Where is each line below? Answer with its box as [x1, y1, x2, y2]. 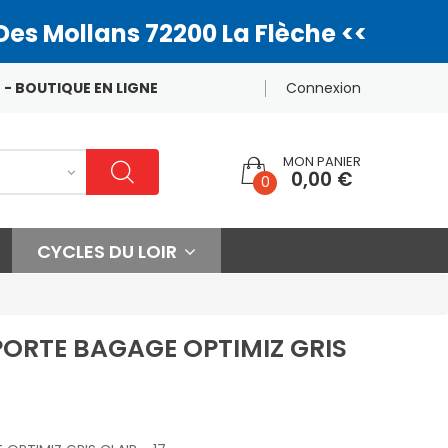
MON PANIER [283, 152, 361, 172]
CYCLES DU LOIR [37, 238, 181, 264]
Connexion [286, 78, 361, 99]
